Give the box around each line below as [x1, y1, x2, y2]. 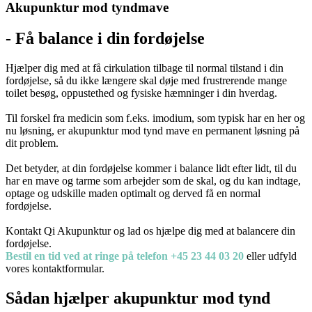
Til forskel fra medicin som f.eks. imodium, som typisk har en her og [6, 111, 305, 124]
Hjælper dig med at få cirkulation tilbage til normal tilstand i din [6, 61, 283, 74]
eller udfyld [247, 249, 297, 262]
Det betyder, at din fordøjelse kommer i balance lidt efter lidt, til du [6, 162, 297, 174]
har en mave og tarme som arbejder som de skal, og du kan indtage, [6, 174, 301, 187]
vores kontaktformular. [6, 262, 104, 274]
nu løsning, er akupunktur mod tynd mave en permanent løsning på [6, 124, 299, 136]
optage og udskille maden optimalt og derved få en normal [6, 187, 260, 199]
